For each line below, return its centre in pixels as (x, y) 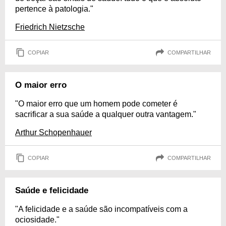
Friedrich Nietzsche (50, 27)
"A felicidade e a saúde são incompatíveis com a (101, 209)
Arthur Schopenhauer (53, 132)
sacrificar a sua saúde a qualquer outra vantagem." (106, 114)
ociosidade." (37, 220)
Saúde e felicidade (52, 190)
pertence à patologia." (54, 9)
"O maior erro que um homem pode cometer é (96, 104)
